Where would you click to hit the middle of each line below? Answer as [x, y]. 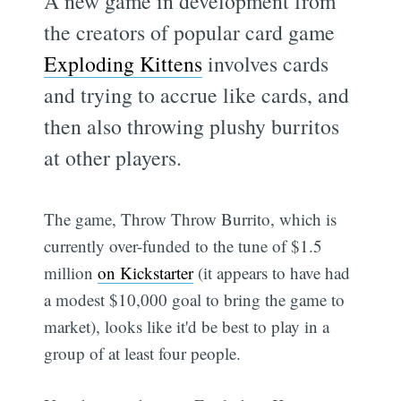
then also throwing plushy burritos [192, 126]
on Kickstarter [146, 272]
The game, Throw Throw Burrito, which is [191, 218]
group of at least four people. [143, 353]
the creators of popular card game [190, 32]
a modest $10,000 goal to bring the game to [195, 299]
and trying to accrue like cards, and [197, 94]
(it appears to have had [272, 272]
